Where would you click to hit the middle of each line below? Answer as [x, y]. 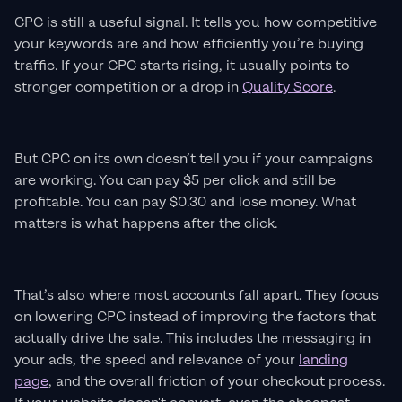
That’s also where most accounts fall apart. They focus [197, 295]
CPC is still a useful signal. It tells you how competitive [196, 22]
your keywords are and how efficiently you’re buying [189, 44]
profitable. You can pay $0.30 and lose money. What [185, 202]
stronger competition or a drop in [128, 87]
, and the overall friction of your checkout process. [217, 381]
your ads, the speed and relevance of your [157, 360]
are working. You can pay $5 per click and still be [175, 180]
